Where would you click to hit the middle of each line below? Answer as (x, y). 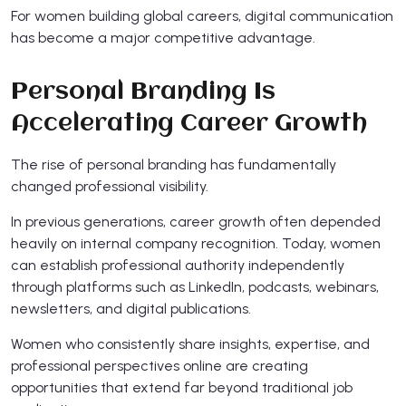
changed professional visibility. (110, 186)
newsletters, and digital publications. (131, 308)
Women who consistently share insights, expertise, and (190, 343)
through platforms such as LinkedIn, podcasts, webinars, (195, 286)
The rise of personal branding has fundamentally (174, 164)
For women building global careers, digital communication (202, 15)
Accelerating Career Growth (189, 124)
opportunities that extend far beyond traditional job (182, 387)
